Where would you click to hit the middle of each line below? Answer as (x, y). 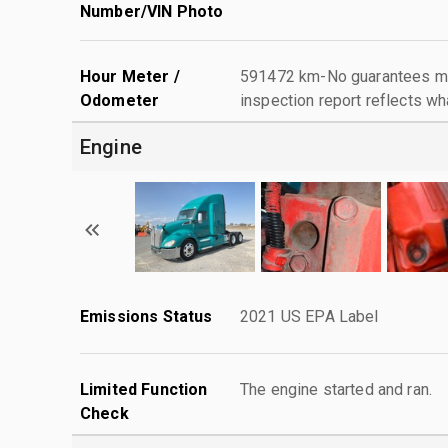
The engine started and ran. (336, 389)
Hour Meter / (130, 76)
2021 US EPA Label (309, 316)
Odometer (120, 100)
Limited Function (144, 389)
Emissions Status (146, 316)
